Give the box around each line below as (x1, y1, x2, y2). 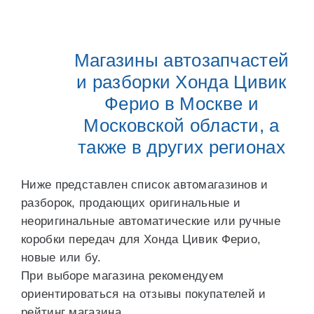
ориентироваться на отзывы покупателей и (21, 287, 266, 301)
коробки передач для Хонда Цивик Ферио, (21, 233, 261, 246)
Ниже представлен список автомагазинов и (21, 178, 268, 191)
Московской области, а (83, 115, 280, 136)
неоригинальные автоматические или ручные (21, 214, 280, 228)
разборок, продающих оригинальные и (21, 196, 241, 210)
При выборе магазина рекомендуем (21, 269, 224, 282)
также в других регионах (78, 137, 285, 158)
